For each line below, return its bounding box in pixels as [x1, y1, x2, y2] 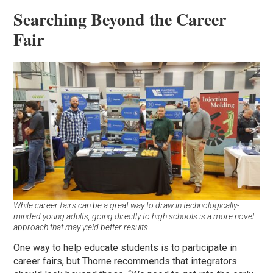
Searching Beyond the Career [13, 6, 227, 32]
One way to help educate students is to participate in [13, 241, 238, 253]
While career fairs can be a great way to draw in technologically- [13, 200, 240, 210]
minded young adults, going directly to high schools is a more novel [13, 211, 255, 221]
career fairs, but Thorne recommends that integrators [13, 255, 238, 267]
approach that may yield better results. [13, 222, 151, 232]
